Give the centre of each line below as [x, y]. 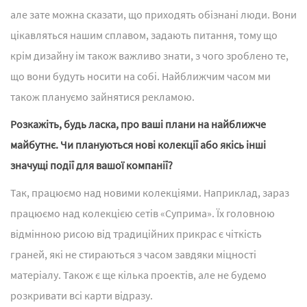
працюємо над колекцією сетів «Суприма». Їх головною [143, 213]
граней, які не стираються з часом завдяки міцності [133, 254]
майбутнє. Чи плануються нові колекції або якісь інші [138, 144]
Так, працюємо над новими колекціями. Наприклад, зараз [150, 192]
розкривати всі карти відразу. [82, 295]
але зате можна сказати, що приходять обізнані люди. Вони [153, 14]
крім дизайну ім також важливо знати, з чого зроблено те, [149, 55]
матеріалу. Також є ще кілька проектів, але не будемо [138, 274]
